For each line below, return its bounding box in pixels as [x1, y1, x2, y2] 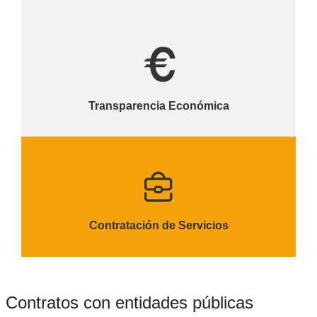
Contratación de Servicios [88, 219, 229, 231]
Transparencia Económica [88, 99, 229, 112]
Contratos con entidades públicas [5, 293, 253, 312]
